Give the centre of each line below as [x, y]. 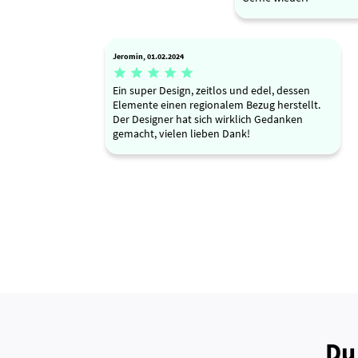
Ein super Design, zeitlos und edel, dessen [211, 91]
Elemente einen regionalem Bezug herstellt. [217, 105]
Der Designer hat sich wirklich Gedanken [208, 119]
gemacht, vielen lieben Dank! [181, 134]
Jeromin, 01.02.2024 [148, 56]
